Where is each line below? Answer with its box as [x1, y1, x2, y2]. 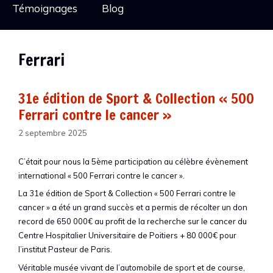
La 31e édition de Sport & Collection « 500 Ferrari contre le [18, 188, 236, 198]
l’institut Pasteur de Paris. [18, 244, 112, 254]
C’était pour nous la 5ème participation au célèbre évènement [18, 156, 248, 166]
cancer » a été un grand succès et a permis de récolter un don [18, 202, 247, 212]
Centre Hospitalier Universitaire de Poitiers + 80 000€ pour [18, 230, 236, 240]
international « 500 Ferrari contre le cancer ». [18, 170, 185, 180]
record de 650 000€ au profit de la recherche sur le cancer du [18, 216, 247, 226]
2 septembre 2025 [18, 127, 87, 138]
